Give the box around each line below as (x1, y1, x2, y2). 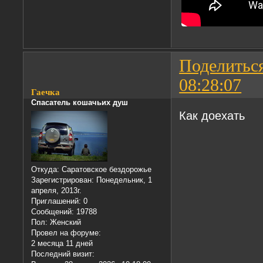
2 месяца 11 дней (31, 238, 93, 248)
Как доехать (179, 108, 245, 122)
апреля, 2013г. (31, 186, 82, 195)
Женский (48, 217, 82, 227)
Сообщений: (31, 207, 75, 216)
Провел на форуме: (31, 228, 102, 237)
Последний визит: (31, 249, 95, 258)
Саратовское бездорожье (59, 164, 152, 174)
